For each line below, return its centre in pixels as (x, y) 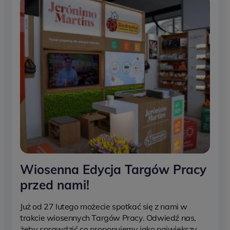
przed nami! (55, 185)
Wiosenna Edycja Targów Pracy (113, 169)
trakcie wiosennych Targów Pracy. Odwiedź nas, (108, 218)
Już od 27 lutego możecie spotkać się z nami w (104, 206)
